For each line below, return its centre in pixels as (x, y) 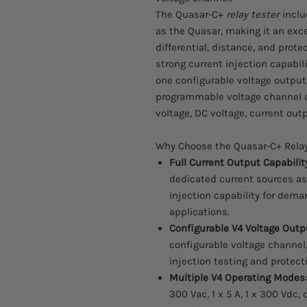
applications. (199, 211)
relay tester (253, 14)
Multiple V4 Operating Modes (237, 277)
